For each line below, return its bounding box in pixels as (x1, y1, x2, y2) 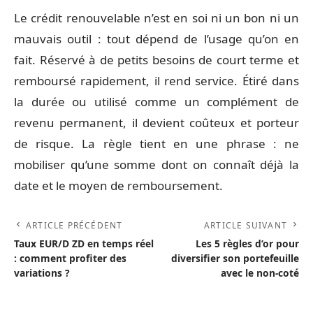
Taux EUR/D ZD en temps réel (14, 237, 154, 250)
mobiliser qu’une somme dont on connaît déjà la (14, 156, 299, 173)
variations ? (14, 266, 70, 279)
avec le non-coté (221, 266, 299, 279)
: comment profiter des (14, 252, 126, 265)
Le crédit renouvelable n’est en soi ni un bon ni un (14, 10, 299, 26)
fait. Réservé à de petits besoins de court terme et (14, 52, 299, 68)
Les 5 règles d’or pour (196, 237, 299, 250)
